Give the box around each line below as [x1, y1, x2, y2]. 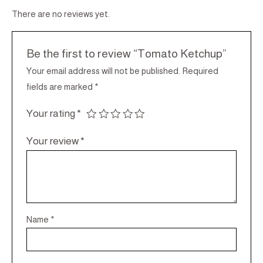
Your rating [26, 107, 77, 120]
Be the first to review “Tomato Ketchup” [26, 46, 227, 60]
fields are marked [26, 82, 95, 92]
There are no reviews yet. [12, 9, 110, 19]
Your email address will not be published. [26, 66, 181, 76]
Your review [26, 135, 81, 147]
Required [182, 66, 219, 76]
